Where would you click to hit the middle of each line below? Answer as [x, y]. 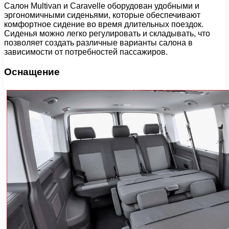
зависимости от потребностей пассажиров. [86, 52]
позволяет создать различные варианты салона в [98, 43]
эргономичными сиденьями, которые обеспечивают [102, 15]
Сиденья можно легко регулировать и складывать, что [107, 34]
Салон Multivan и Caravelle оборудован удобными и [102, 6]
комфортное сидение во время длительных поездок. [104, 25]
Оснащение [32, 72]
